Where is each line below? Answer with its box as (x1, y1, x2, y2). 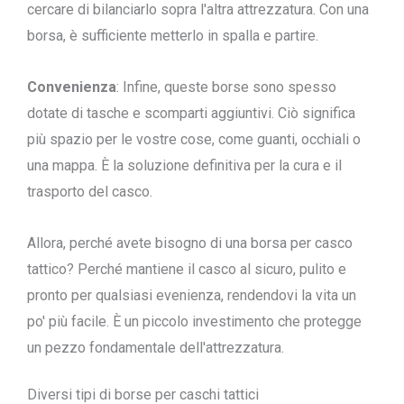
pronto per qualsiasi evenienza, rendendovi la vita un (27, 287, 356, 304)
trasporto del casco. (27, 183, 152, 200)
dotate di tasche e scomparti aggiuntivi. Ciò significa (27, 105, 355, 122)
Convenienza (27, 78, 116, 96)
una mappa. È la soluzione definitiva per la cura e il (27, 157, 342, 174)
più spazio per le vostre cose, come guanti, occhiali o (27, 131, 361, 148)
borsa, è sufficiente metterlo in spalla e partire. (27, 27, 318, 44)
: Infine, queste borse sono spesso (116, 78, 336, 96)
